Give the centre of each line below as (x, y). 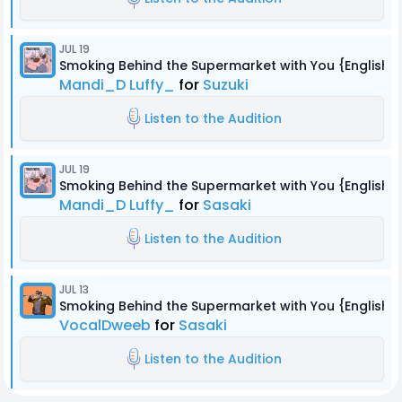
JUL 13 (74, 289)
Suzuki (226, 85)
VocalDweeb (105, 325)
